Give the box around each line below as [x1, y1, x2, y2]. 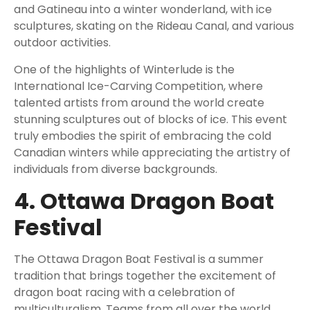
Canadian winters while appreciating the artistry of [14, 145, 291, 161]
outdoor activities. [14, 35, 111, 51]
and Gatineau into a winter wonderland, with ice [14, 1, 272, 18]
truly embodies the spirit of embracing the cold [14, 128, 271, 145]
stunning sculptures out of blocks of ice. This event [14, 111, 287, 128]
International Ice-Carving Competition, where [14, 78, 263, 95]
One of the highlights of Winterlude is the [14, 62, 235, 78]
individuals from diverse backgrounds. [14, 161, 217, 178]
